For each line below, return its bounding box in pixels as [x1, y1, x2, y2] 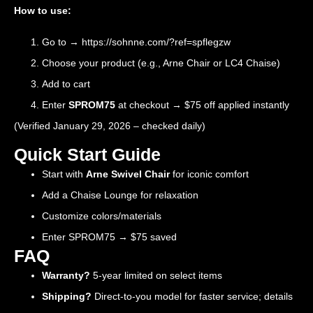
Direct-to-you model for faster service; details [92, 291, 293, 303]
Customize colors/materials [42, 210, 161, 222]
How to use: [14, 5, 71, 17]
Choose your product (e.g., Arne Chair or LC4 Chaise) [42, 57, 280, 68]
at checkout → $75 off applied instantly [115, 99, 289, 110]
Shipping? [42, 291, 92, 303]
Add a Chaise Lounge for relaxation [42, 189, 198, 201]
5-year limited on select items [90, 270, 222, 282]
